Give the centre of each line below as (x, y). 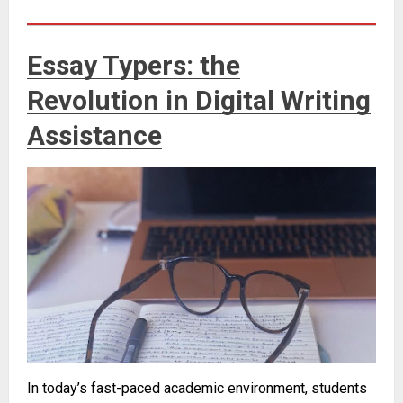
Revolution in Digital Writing (199, 100)
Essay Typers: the (134, 65)
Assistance (94, 135)
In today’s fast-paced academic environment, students (197, 389)
